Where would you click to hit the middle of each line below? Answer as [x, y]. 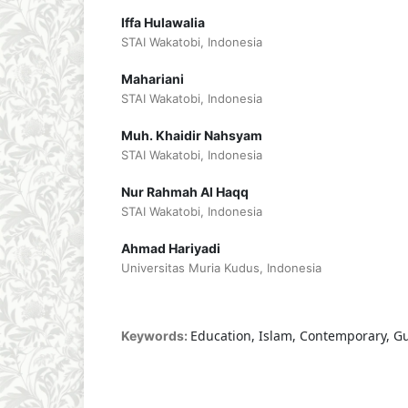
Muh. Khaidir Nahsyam [191, 135]
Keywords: [155, 335]
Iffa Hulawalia [163, 22]
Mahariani [152, 78]
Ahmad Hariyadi [170, 248]
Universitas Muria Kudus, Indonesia [221, 267]
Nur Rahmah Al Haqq [184, 191]
